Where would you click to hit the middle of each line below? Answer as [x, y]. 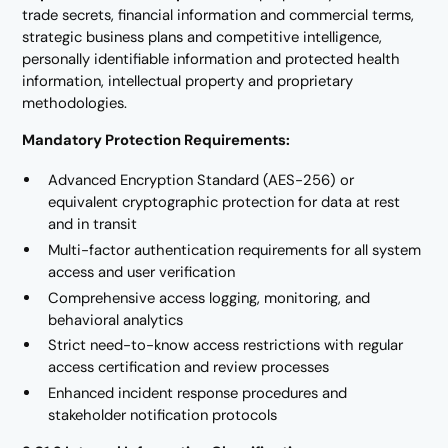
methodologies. [75, 103]
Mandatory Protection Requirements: [156, 139]
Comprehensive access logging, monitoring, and [209, 297]
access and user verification [142, 271]
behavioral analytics [116, 319]
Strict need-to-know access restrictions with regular [226, 345]
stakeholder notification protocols [163, 415]
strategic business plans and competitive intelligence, [202, 37]
